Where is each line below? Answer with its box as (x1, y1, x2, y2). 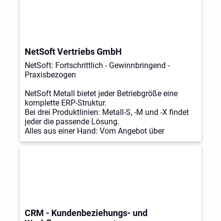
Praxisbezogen (24, 70, 76, 80)
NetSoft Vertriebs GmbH (24, 46, 122, 57)
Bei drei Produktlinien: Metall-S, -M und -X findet (24, 108, 189, 117)
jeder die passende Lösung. (24, 117, 119, 127)
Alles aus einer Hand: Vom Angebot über (24, 126, 164, 136)
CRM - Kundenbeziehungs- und (24, 208, 147, 219)
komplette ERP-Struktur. (24, 98, 107, 108)
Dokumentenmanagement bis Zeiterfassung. (24, 136, 180, 146)
